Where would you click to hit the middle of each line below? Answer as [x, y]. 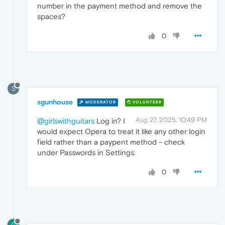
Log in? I [110, 121]
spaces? [51, 17]
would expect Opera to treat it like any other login [121, 131]
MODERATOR [100, 102]
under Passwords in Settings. [86, 152]
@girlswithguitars [66, 121]
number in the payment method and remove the [120, 6]
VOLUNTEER [146, 102]
